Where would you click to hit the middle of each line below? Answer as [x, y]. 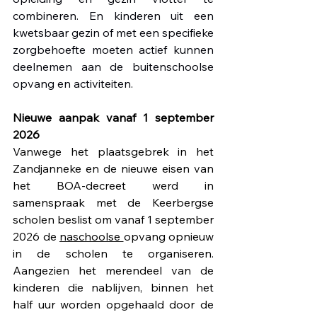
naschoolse [92, 237]
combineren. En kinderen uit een [113, 16]
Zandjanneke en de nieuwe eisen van [113, 169]
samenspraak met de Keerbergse [113, 203]
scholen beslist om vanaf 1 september [113, 220]
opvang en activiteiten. [73, 84]
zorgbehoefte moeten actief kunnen [113, 50]
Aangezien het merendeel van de [113, 271]
